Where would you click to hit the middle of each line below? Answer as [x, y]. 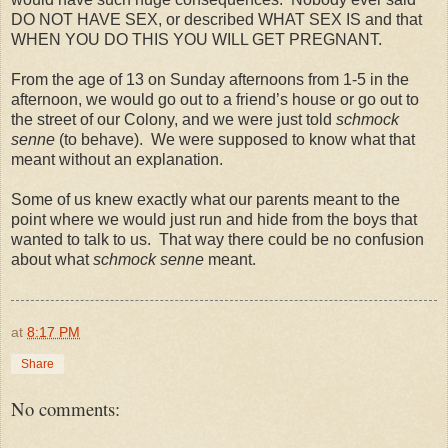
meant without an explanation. [121, 160]
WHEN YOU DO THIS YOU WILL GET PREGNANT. [198, 40]
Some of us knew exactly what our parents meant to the [205, 200]
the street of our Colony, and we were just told [173, 120]
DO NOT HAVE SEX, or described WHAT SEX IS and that [216, 20]
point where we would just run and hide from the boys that [214, 220]
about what [52, 260]
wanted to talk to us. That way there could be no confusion [217, 240]
